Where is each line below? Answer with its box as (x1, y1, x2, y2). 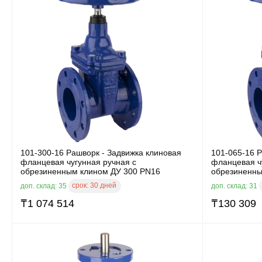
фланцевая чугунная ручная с (20, 157, 136, 167)
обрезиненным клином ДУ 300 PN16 (20, 166, 160, 176)
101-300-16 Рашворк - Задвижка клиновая (20, 147, 181, 157)
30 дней (90, 181, 116, 189)
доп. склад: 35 (20, 181, 68, 190)
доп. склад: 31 (211, 181, 259, 190)
